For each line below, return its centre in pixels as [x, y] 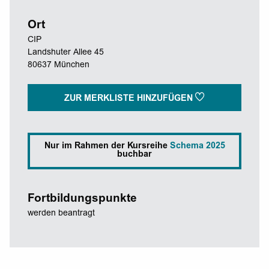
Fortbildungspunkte [82, 199]
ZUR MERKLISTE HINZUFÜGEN [130, 99]
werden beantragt [61, 213]
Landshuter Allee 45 [66, 53]
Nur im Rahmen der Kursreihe [107, 147]
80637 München [59, 65]
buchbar [134, 155]
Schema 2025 [197, 147]
